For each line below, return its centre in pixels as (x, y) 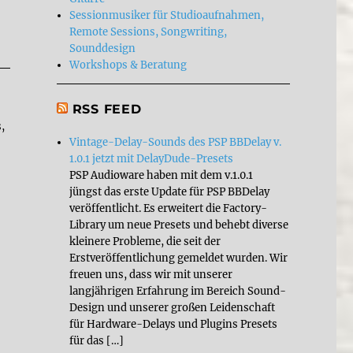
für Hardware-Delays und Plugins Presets (174, 324)
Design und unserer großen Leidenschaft (173, 307)
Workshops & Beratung (128, 65)
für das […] (97, 340)
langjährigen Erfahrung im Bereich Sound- (178, 291)
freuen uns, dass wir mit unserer (151, 274)
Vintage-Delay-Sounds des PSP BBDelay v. (176, 142)
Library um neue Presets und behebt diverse (179, 225)
